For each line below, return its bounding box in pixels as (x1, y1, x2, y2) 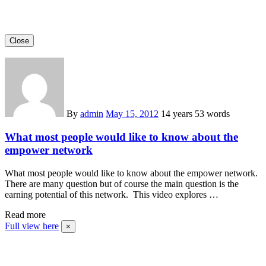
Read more (5, 209, 46, 220)
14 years (161, 109, 195, 119)
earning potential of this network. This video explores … (5, 189, 218, 199)
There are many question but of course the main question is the (5, 178, 239, 189)
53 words (195, 109, 230, 119)
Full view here (5, 220, 59, 231)
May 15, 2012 (106, 109, 159, 119)
